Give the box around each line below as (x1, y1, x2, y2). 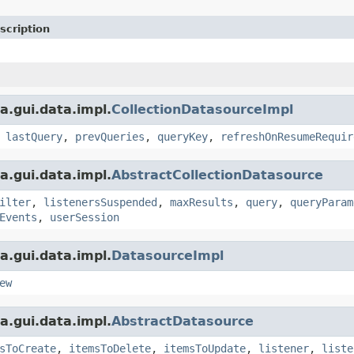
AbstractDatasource (111, 313, 254, 329)
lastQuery (6, 130, 62, 143)
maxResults (170, 195, 233, 209)
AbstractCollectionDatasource (111, 167, 323, 183)
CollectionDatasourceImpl (111, 101, 293, 117)
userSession (50, 210, 119, 224)
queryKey (157, 130, 208, 143)
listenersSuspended (43, 195, 157, 209)
